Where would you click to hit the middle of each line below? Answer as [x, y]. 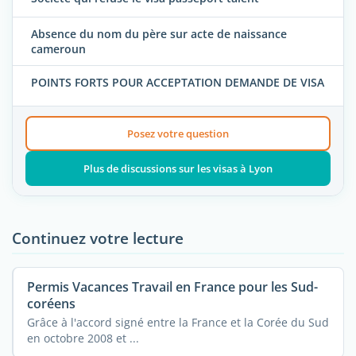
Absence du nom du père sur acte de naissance [159, 34]
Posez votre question [178, 133]
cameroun [58, 49]
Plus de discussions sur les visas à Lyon [178, 168]
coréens [51, 303]
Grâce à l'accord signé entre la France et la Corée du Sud [178, 322]
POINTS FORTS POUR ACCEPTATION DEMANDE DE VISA [178, 83]
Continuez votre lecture [98, 238]
